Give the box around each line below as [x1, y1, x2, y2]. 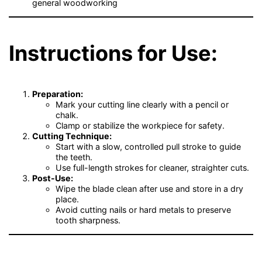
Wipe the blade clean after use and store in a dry [56, 183, 244, 194]
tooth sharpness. [56, 215, 121, 225]
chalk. [56, 109, 79, 120]
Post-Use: [32, 173, 74, 183]
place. [56, 194, 80, 204]
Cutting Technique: [32, 130, 112, 141]
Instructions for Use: [9, 40, 218, 66]
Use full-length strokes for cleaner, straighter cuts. [56, 162, 250, 173]
